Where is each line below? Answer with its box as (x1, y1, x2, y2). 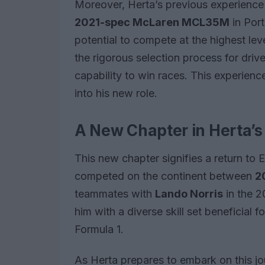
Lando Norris (155, 188, 223, 201)
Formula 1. (75, 223, 124, 236)
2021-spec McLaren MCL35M (75, 16, 230, 29)
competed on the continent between (75, 170, 255, 183)
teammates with (75, 188, 155, 201)
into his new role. (75, 87, 157, 100)
